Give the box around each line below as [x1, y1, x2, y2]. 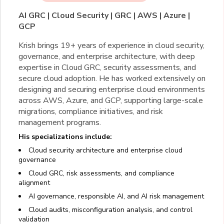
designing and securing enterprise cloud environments [18, 83, 205, 95]
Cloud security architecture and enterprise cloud [28, 145, 182, 155]
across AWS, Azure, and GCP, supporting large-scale [18, 94, 203, 106]
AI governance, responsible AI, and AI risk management [28, 191, 204, 201]
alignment [18, 177, 50, 187]
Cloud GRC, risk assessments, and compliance [28, 168, 174, 178]
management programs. [18, 116, 101, 128]
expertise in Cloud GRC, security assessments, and [18, 61, 196, 73]
